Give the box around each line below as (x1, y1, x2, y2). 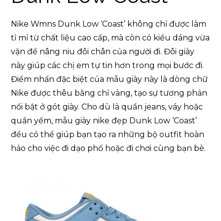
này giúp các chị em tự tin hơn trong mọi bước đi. (11, 60, 204, 70)
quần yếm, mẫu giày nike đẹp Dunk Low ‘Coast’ (11, 115, 197, 125)
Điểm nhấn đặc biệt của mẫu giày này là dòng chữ (11, 74, 208, 84)
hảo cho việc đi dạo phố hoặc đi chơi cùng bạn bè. (11, 143, 206, 153)
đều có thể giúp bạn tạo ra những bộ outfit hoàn (11, 129, 205, 139)
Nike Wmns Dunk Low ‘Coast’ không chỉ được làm (11, 19, 207, 29)
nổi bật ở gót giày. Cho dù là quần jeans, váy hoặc (11, 102, 203, 111)
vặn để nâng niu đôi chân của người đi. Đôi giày (11, 46, 195, 56)
